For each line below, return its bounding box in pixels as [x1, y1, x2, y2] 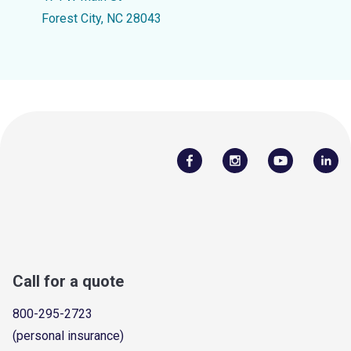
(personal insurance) [13, 327, 124, 343]
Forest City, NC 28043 [41, 11, 161, 26]
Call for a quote [13, 271, 124, 291]
